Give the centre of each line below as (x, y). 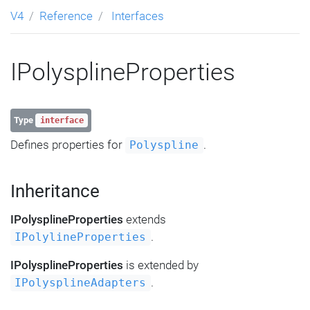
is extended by (161, 265)
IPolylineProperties (81, 238)
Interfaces (138, 16)
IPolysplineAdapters (81, 283)
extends (145, 220)
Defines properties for (68, 145)
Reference (66, 16)
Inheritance (55, 191)
